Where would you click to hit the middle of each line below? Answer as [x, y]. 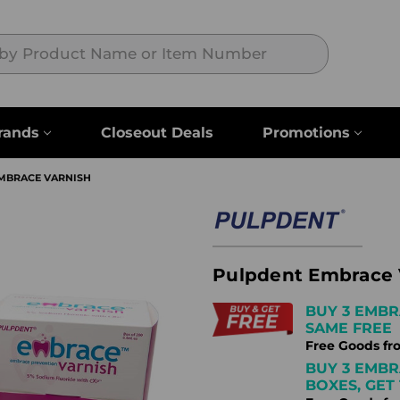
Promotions [307, 132]
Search [350, 43]
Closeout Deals [157, 132]
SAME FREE [349, 328]
